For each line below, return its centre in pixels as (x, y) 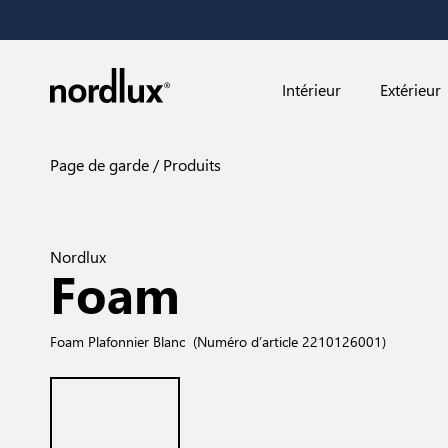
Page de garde (99, 164)
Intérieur (311, 89)
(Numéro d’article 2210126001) (289, 341)
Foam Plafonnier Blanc (117, 341)
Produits (190, 164)
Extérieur (411, 89)
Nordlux (78, 256)
